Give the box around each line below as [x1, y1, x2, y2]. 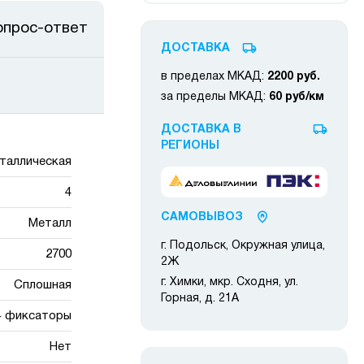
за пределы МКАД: [161, 92, 269, 102]
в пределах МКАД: [161, 71, 267, 82]
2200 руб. [267, 71, 320, 82]
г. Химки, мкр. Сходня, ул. [161, 277, 298, 288]
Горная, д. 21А [161, 293, 239, 305]
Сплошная [13, 279, 71, 291]
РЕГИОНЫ [161, 141, 219, 151]
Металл [28, 217, 71, 229]
